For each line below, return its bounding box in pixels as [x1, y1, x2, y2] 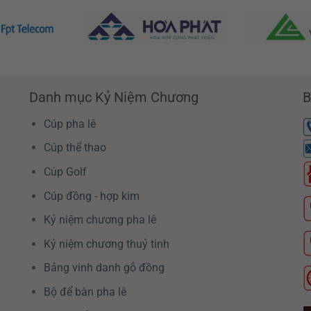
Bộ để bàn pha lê [43, 285, 126, 299]
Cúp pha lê [43, 117, 96, 131]
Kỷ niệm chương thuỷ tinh [43, 237, 169, 251]
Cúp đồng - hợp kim [43, 189, 140, 203]
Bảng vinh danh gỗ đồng [43, 261, 165, 275]
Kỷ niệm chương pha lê [43, 213, 156, 227]
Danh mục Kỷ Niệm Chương [28, 88, 199, 106]
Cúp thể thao [43, 141, 106, 155]
